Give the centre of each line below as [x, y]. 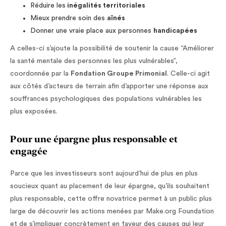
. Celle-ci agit [188, 74]
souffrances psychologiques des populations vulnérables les [106, 99]
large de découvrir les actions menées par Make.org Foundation [112, 212]
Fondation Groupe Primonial [119, 74]
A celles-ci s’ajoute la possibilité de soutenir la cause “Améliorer [112, 49]
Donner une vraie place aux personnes [92, 31]
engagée [29, 151]
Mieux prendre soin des [69, 18]
